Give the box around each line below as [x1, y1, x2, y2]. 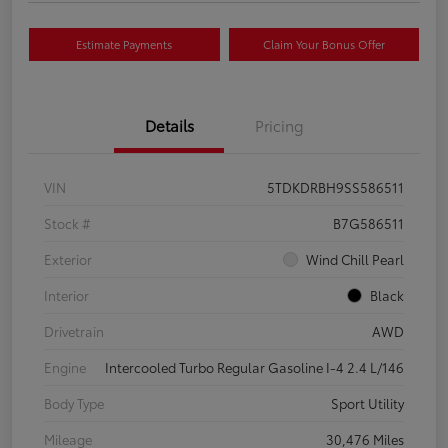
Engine [44, 358, 86, 377]
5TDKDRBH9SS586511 [267, 178, 404, 197]
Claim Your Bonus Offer [262, 36, 385, 53]
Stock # [44, 214, 91, 233]
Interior [44, 286, 89, 305]
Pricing [254, 114, 304, 137]
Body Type [44, 394, 104, 413]
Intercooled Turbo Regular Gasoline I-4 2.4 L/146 [105, 358, 404, 377]
